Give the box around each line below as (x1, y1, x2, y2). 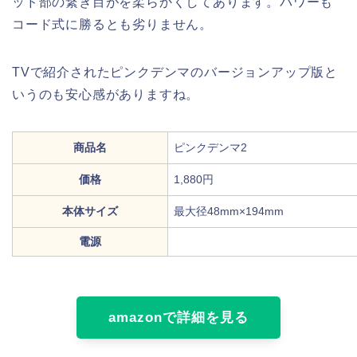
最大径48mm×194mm (174, 204, 284, 218)
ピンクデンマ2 (174, 140, 247, 154)
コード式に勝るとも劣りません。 (12, 17, 214, 31)
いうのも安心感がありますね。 (12, 87, 200, 101)
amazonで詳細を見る (108, 309, 249, 325)
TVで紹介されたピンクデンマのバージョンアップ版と (12, 65, 338, 79)
